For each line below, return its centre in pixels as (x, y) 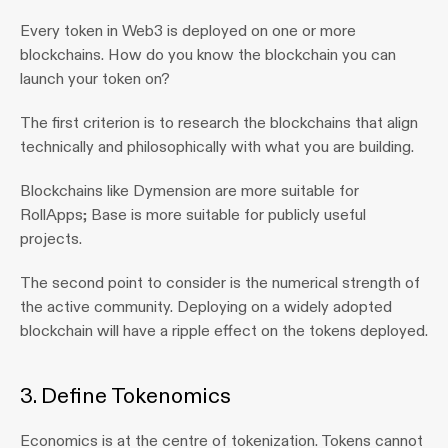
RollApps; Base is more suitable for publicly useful (193, 214)
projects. (51, 238)
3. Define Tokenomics (128, 395)
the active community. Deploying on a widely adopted (206, 306)
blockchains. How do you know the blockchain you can (208, 54)
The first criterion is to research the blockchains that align (219, 122)
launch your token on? (95, 78)
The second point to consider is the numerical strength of (220, 282)
